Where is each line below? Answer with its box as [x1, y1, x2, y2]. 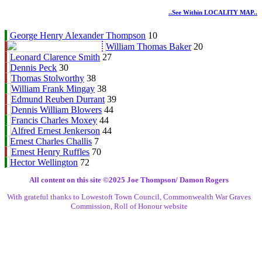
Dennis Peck [10, 63, 57, 73]
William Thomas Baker [106, 42, 191, 52]
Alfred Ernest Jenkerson [11, 126, 100, 136]
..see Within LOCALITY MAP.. [168, 9, 257, 16]
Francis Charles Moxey [11, 115, 97, 126]
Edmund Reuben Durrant [11, 94, 105, 105]
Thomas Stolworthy [11, 73, 84, 84]
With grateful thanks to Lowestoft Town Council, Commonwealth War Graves [7, 192, 251, 202]
